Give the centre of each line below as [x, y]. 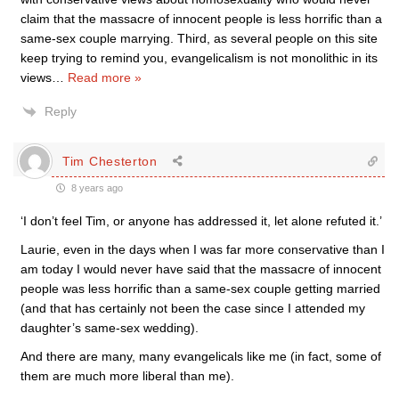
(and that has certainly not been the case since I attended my [193, 308]
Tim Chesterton [110, 161]
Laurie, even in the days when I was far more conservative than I [203, 249]
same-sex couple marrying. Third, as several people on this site [199, 38]
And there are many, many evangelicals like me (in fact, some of [201, 356]
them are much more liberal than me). [127, 376]
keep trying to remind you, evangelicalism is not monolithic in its [199, 58]
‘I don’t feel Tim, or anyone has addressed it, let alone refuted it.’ [201, 221]
